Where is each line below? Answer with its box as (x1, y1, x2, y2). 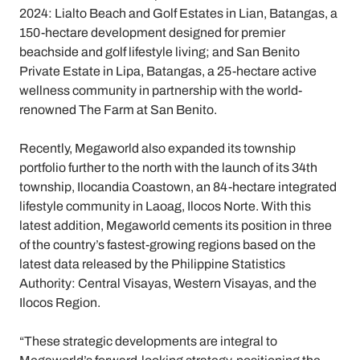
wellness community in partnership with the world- (19, 84, 302, 97)
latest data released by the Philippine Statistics (19, 257, 285, 271)
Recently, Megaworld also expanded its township (19, 141, 296, 155)
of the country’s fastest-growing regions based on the (19, 238, 316, 252)
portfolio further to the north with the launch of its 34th (19, 161, 317, 174)
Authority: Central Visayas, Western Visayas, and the (19, 276, 317, 290)
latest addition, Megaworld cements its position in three (19, 219, 332, 232)
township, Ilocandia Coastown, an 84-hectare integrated (19, 180, 337, 194)
